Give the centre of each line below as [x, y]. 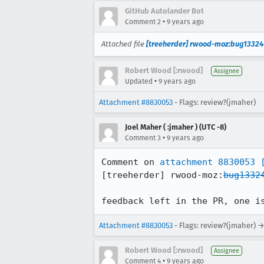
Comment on [131, 162]
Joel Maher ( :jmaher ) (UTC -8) [176, 127]
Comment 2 [143, 22]
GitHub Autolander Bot [164, 11]
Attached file [124, 44]
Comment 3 [143, 138]
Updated [139, 81]
